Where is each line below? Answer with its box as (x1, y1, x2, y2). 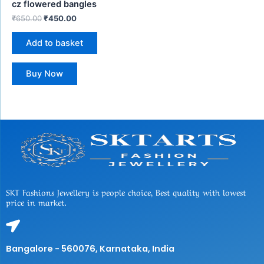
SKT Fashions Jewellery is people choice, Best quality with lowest (6, 186, 246, 197)
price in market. (6, 196, 67, 207)
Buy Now (26, 68, 63, 80)
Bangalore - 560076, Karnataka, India (6, 243, 174, 255)
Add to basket (26, 37, 83, 48)
